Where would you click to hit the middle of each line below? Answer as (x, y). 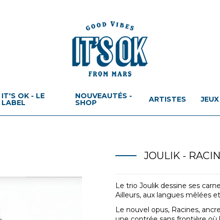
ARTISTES (167, 99)
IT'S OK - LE (23, 96)
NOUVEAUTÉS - (103, 96)
